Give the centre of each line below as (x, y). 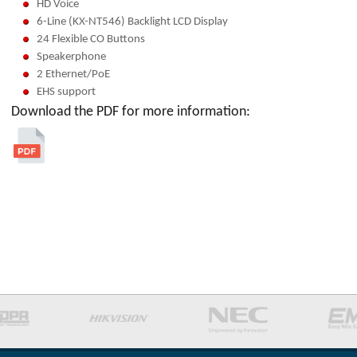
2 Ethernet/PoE (73, 75)
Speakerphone (71, 57)
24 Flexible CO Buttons (91, 39)
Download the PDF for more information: (131, 112)
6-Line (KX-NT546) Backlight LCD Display (132, 22)
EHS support (66, 92)
